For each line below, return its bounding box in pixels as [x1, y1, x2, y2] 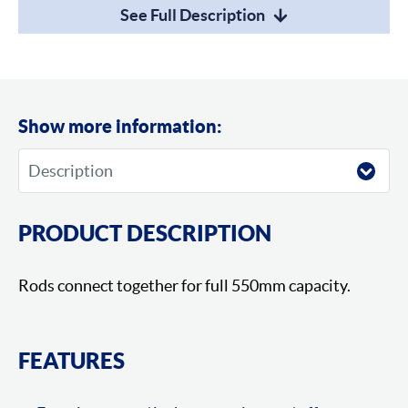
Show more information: [18, 116, 222, 138]
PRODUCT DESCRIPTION [18, 220, 271, 247]
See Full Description [119, 5, 265, 25]
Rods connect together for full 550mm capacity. [18, 276, 351, 296]
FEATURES [18, 348, 125, 374]
